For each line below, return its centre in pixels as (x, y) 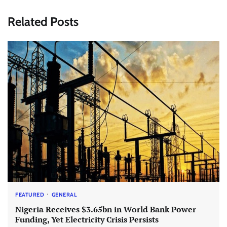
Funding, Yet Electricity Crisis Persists (87, 219)
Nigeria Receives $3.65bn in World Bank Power (106, 209)
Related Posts (43, 21)
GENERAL (64, 195)
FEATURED (30, 195)
